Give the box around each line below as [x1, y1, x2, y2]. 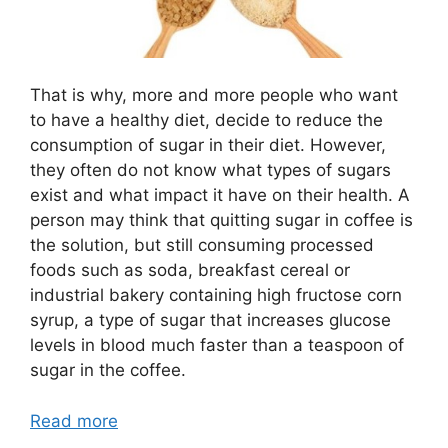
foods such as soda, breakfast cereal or [30, 260, 350, 281]
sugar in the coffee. [30, 360, 186, 381]
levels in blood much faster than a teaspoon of [30, 335, 404, 356]
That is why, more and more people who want [30, 85, 398, 106]
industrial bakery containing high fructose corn [30, 285, 402, 306]
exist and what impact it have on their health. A [30, 185, 410, 206]
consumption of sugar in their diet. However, [30, 135, 386, 156]
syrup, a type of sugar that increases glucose [30, 310, 391, 331]
